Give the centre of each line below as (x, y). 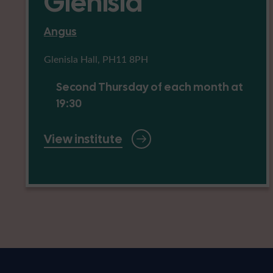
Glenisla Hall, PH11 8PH (96, 59)
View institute (83, 139)
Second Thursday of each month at (150, 87)
